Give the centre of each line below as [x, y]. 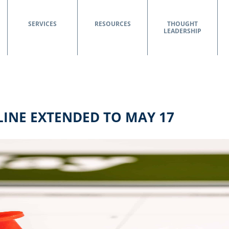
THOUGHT [182, 24]
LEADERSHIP [182, 31]
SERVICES [42, 24]
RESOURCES [112, 24]
